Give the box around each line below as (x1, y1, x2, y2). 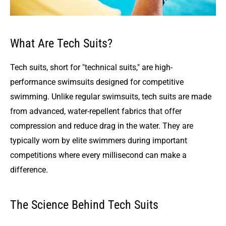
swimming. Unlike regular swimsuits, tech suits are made (10, 92, 211, 102)
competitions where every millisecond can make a (10, 150, 187, 160)
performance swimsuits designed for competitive (10, 77, 184, 87)
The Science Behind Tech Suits (10, 198, 158, 212)
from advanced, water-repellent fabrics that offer (10, 106, 182, 117)
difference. (10, 165, 48, 175)
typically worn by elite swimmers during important (10, 136, 187, 146)
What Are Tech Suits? (10, 36, 112, 50)
